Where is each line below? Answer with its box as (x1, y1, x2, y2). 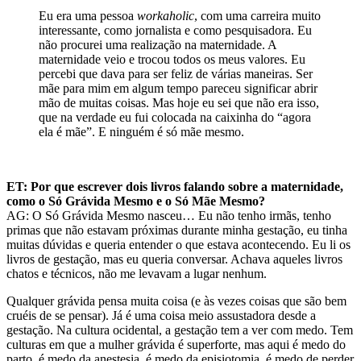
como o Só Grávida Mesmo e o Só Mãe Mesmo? (6, 194, 265, 209)
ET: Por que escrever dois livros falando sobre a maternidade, (6, 180, 343, 194)
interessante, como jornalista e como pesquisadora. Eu (39, 23, 312, 38)
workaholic (137, 9, 194, 23)
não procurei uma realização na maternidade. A (39, 38, 276, 52)
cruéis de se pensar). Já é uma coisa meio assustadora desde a (6, 309, 316, 323)
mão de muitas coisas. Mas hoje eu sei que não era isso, (39, 96, 319, 110)
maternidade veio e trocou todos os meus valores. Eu (39, 52, 305, 67)
